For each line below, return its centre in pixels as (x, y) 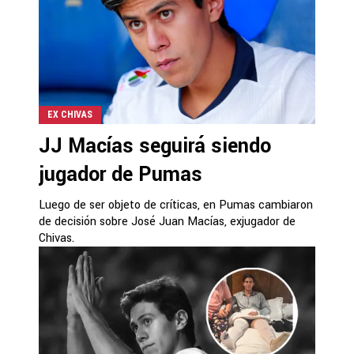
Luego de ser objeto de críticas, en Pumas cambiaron (176, 205)
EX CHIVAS (70, 114)
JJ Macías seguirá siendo (155, 146)
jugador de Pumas (121, 174)
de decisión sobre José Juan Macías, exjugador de (167, 221)
